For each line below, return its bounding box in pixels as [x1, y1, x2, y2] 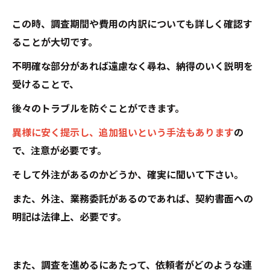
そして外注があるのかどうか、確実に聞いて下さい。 [12, 169, 243, 181]
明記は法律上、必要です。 [12, 212, 127, 223]
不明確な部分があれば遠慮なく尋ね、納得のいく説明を [12, 61, 253, 72]
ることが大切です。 [12, 37, 98, 48]
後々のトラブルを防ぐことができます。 [12, 103, 184, 115]
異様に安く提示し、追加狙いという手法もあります [12, 127, 234, 139]
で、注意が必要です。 [12, 145, 107, 157]
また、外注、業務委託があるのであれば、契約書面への [12, 193, 253, 205]
